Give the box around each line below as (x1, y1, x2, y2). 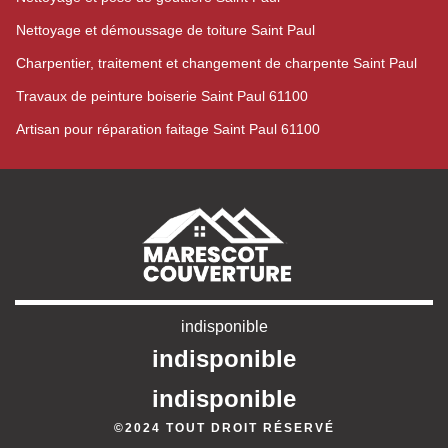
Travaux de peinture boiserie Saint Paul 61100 (16, 88, 308, 105)
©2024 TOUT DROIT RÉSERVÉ (113, 421, 335, 436)
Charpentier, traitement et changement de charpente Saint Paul (16, 55, 417, 72)
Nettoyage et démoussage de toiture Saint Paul (16, 22, 315, 39)
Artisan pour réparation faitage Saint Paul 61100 (16, 121, 320, 138)
